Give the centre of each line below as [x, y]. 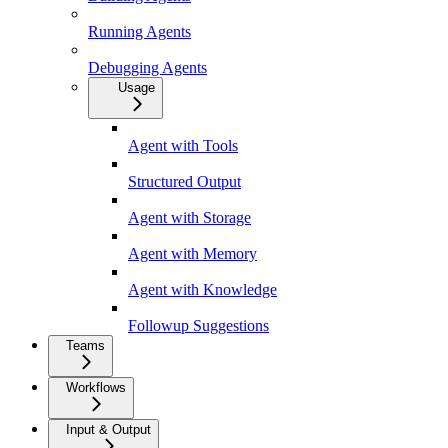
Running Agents [139, 31]
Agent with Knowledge [202, 289]
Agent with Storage [189, 217]
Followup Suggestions [198, 325]
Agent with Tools [183, 145]
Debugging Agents [147, 67]
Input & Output [108, 429]
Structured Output [184, 181]
